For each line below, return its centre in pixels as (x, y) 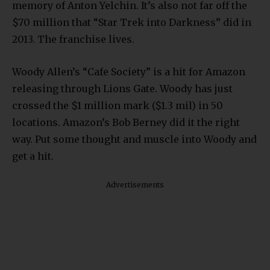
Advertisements (135, 184)
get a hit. (33, 156)
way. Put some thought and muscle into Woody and (134, 139)
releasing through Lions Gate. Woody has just (122, 88)
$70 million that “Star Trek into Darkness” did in (132, 22)
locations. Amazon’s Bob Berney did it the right (126, 122)
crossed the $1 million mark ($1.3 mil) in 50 (118, 105)
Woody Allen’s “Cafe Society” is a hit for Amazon (129, 71)
